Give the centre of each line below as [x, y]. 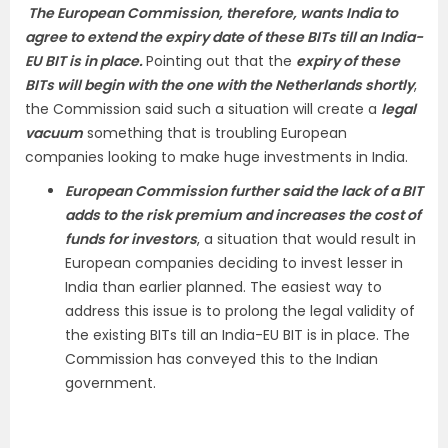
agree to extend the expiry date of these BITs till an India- [224, 37]
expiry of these [348, 61]
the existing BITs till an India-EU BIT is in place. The [237, 335]
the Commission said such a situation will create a [203, 109]
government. [110, 383]
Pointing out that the [221, 61]
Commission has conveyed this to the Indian [221, 359]
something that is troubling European [215, 133]
